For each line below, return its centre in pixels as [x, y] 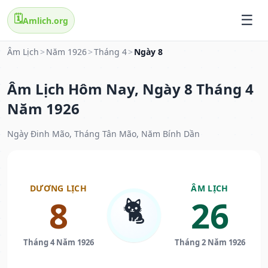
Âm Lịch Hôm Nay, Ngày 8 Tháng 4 [130, 89]
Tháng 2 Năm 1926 [210, 243]
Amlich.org [45, 20]
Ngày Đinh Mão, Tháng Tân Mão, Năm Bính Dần [103, 134]
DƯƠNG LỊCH [58, 188]
